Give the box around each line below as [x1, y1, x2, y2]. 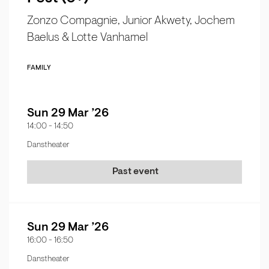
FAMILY [27, 64, 51, 72]
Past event [112, 167, 159, 177]
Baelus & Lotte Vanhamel [27, 32, 148, 44]
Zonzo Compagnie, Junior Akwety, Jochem [27, 15, 235, 28]
